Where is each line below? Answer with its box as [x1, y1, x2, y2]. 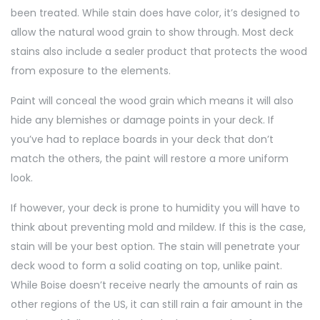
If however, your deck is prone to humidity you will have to [11, 200, 300, 215]
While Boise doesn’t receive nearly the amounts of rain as [11, 277, 298, 292]
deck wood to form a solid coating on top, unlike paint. [11, 258, 282, 273]
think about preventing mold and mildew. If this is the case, [11, 219, 306, 234]
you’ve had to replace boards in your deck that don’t [11, 131, 274, 146]
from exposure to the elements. [11, 63, 174, 78]
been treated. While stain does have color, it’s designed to [11, 5, 300, 20]
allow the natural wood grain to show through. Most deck [11, 24, 294, 39]
